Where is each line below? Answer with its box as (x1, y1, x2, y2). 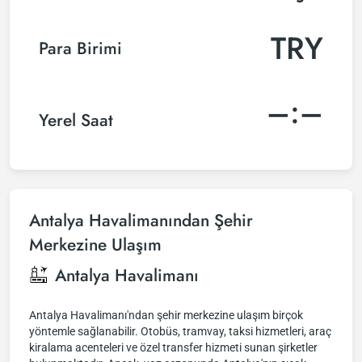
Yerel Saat (39, 107, 113, 133)
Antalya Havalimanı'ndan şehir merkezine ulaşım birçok (29, 309, 303, 322)
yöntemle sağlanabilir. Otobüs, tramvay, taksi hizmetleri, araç (29, 325, 331, 338)
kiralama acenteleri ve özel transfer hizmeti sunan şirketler (29, 341, 318, 354)
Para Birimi (39, 36, 122, 61)
